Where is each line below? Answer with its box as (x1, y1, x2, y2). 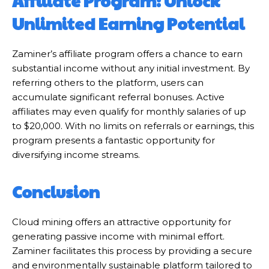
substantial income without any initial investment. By (12, 62, 250, 74)
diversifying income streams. (12, 148, 140, 160)
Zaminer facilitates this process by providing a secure (12, 244, 252, 256)
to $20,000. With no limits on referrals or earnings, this (12, 119, 254, 131)
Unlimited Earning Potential (12, 11, 244, 35)
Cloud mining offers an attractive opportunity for (12, 216, 231, 228)
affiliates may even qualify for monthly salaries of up (12, 105, 246, 117)
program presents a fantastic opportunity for (12, 134, 215, 146)
